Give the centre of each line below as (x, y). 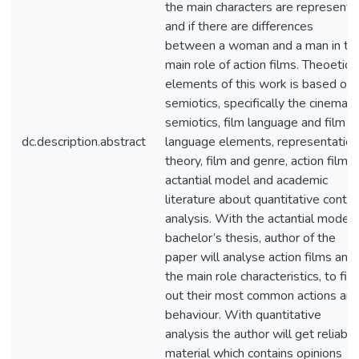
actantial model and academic (246, 180)
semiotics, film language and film (255, 123)
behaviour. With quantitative (243, 315)
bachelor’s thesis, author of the (250, 238)
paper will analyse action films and (260, 257)
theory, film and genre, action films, (261, 161)
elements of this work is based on (259, 84)
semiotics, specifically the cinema (256, 103)
